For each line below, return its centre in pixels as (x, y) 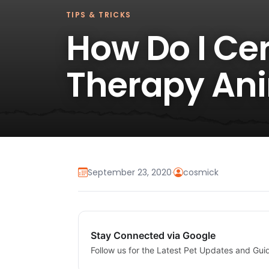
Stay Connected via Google (153, 236)
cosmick (201, 173)
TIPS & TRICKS (99, 14)
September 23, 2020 (130, 173)
